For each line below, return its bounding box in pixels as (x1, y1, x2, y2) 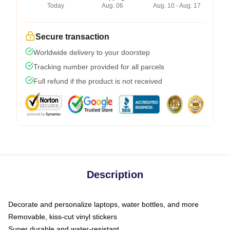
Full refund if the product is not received (33, 76, 162, 85)
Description (87, 168, 143, 180)
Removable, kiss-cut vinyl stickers (8, 212, 117, 221)
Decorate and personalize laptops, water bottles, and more (8, 200, 199, 208)
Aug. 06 (101, 2, 123, 9)
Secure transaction (35, 32, 109, 41)
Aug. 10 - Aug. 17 (153, 2, 201, 9)
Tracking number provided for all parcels (33, 62, 164, 71)
